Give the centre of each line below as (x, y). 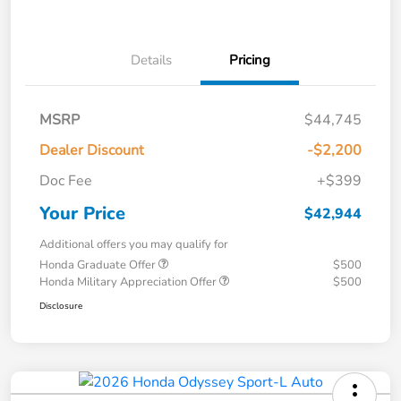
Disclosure (61, 306)
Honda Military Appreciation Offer (129, 282)
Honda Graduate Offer (99, 264)
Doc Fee (66, 180)
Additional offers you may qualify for (134, 244)
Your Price (82, 213)
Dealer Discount (92, 150)
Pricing (250, 60)
